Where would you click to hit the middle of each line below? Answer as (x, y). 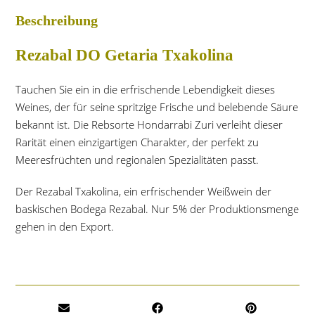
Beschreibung (57, 20)
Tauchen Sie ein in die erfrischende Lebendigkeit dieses (146, 89)
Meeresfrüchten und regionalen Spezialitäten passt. (137, 159)
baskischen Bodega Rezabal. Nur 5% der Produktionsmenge (157, 208)
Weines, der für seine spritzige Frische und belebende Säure (157, 107)
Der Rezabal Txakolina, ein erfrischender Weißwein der (144, 191)
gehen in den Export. (65, 226)
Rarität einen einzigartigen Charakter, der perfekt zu (137, 142)
